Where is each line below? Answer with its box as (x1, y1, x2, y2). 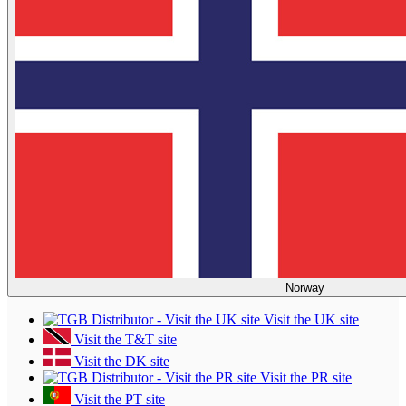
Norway (285, 281, 324, 295)
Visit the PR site (256, 370, 352, 386)
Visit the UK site (260, 312, 359, 328)
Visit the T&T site (71, 332, 177, 348)
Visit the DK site (71, 353, 169, 370)
